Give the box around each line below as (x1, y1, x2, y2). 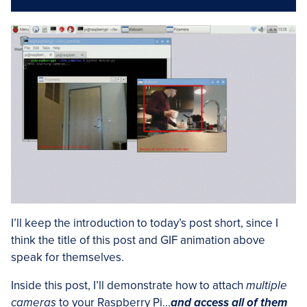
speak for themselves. (11, 250, 124, 265)
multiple (246, 278, 287, 293)
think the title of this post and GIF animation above (11, 233, 265, 248)
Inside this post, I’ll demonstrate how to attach (11, 278, 246, 293)
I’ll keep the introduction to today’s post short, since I (11, 216, 278, 231)
